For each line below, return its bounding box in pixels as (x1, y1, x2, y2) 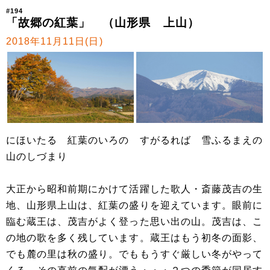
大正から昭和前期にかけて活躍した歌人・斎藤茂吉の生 (6, 183, 263, 194)
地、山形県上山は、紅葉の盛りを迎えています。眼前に (6, 199, 263, 210)
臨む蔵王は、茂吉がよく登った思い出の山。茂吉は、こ (6, 216, 263, 227)
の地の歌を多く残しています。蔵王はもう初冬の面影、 (6, 232, 263, 243)
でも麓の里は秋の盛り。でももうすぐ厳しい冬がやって (6, 248, 263, 259)
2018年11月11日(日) (6, 36, 103, 46)
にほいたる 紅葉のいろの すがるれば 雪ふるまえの (6, 134, 263, 145)
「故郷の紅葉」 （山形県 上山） (6, 16, 199, 29)
